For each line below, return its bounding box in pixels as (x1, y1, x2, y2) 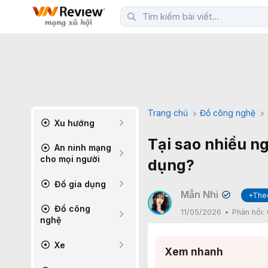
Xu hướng (52, 117, 95, 128)
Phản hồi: (232, 208, 267, 217)
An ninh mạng (52, 142, 111, 153)
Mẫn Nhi (181, 188, 218, 200)
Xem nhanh (165, 246, 223, 258)
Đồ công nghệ (200, 108, 256, 118)
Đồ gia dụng (52, 178, 106, 189)
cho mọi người (40, 154, 100, 164)
